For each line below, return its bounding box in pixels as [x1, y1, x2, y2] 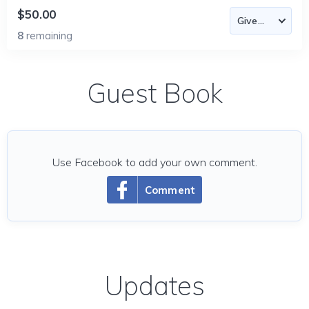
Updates [104, 269, 205, 302]
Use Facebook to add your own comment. [52, 155, 257, 169]
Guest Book [86, 77, 223, 110]
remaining [26, 29, 72, 42]
